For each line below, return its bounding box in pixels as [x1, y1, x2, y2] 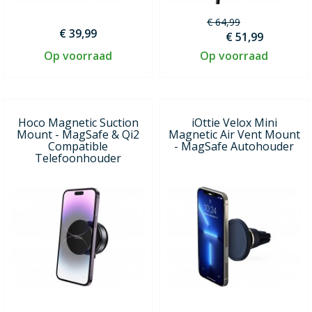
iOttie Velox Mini [191, 114, 277, 130]
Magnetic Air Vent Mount [168, 126, 300, 142]
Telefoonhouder [35, 150, 121, 166]
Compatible [48, 138, 108, 154]
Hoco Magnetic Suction [17, 114, 139, 130]
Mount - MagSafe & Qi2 [17, 126, 139, 142]
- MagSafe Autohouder [174, 138, 294, 154]
